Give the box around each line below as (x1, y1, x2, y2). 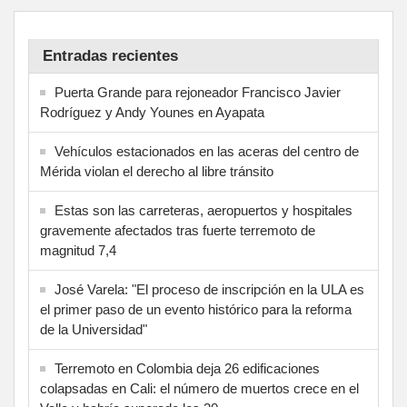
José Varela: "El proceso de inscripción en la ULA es (55, 281, 364, 297)
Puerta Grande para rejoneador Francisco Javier (55, 84, 341, 100)
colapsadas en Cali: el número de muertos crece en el (40, 380, 359, 396)
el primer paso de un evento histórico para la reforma (40, 301, 352, 317)
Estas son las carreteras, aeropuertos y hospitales (55, 202, 352, 218)
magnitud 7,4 (40, 242, 116, 258)
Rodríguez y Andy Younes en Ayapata (40, 104, 264, 120)
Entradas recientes (43, 46, 178, 65)
